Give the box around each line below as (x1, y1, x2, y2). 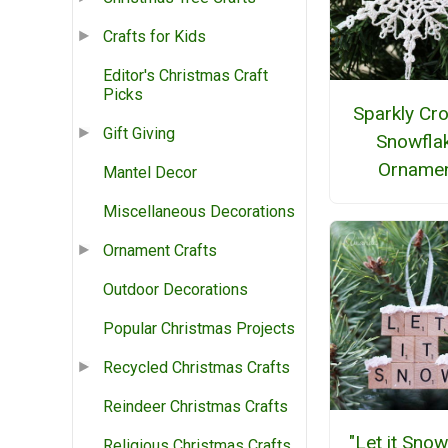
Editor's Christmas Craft (103, 66, 268, 86)
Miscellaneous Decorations (103, 202, 295, 222)
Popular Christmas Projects (103, 319, 295, 339)
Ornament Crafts (103, 241, 217, 261)
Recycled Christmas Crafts (103, 358, 290, 378)
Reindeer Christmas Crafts (103, 397, 288, 417)
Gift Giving (103, 124, 175, 144)
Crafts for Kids (103, 27, 206, 47)
